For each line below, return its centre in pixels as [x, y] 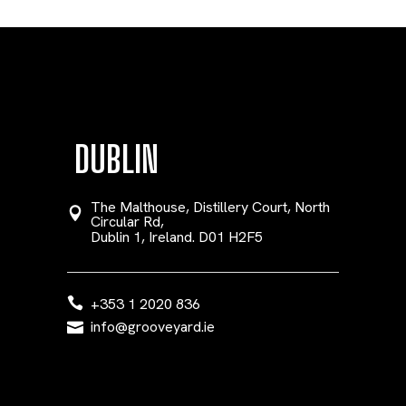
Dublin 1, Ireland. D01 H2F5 [177, 237]
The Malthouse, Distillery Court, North [210, 207]
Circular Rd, [127, 222]
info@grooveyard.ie [153, 327]
